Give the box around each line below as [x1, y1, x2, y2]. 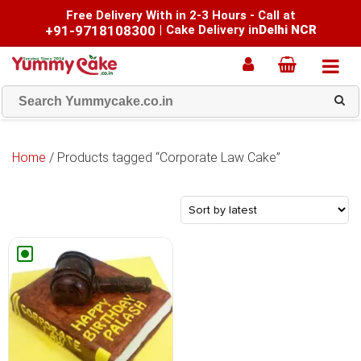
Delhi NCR [258, 23, 317, 37]
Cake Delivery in [165, 23, 259, 37]
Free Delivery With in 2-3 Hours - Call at [65, 8, 296, 23]
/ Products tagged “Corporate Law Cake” [46, 150, 280, 165]
